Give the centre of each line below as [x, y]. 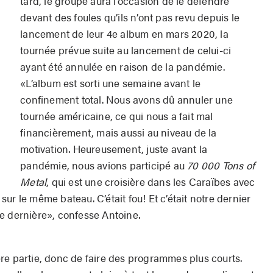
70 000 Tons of [221, 165]
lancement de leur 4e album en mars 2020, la [124, 33]
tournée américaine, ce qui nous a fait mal [117, 115]
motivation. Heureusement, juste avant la [114, 148]
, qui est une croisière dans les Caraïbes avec [151, 181]
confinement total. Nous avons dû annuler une [127, 99]
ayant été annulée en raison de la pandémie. [122, 66]
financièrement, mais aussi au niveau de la [119, 132]
